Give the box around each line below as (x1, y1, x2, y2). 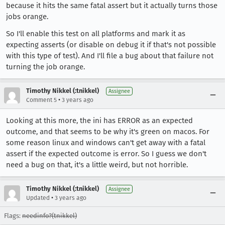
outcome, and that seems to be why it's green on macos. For (6, 127, 209, 136)
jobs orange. (6, 12, 48, 21)
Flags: (4, 212, 22, 219)
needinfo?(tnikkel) (22, 212, 77, 219)
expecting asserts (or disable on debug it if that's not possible (6, 40, 216, 49)
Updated (26, 194, 50, 201)
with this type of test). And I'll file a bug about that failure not (6, 51, 213, 60)
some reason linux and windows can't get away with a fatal (6, 138, 205, 147)
